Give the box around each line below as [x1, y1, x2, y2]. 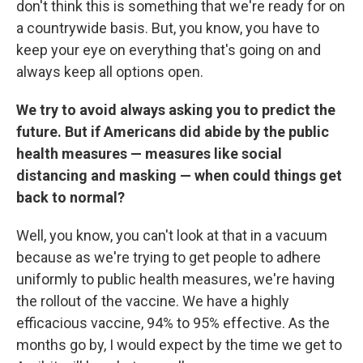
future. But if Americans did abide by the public [16, 123, 329, 140]
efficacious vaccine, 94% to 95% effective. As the [16, 314, 330, 331]
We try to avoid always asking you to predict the [16, 101, 335, 118]
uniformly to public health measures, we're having [16, 271, 335, 288]
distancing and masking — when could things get [16, 167, 342, 184]
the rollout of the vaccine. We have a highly [16, 293, 289, 310]
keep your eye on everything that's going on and [16, 41, 321, 58]
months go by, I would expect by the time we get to [16, 336, 342, 353]
